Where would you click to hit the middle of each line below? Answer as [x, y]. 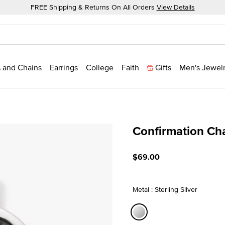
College [100, 67]
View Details [176, 7]
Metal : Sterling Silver [165, 189]
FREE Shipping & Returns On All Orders [93, 7]
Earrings [64, 67]
